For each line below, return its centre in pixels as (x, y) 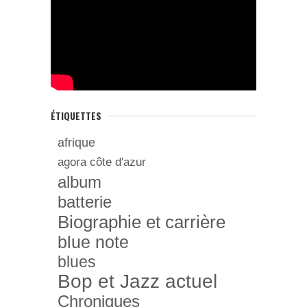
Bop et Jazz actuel (137, 281)
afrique (76, 143)
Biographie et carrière (142, 222)
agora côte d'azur (102, 162)
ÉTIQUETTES (76, 115)
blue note (93, 242)
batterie (85, 202)
